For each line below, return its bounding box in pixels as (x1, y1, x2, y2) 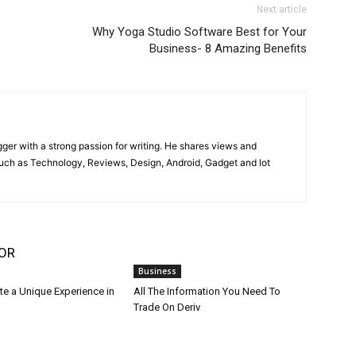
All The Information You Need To (133, 285, 281, 297)
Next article (257, 4, 307, 15)
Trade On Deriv (133, 301, 200, 313)
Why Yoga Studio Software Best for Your (92, 25, 307, 39)
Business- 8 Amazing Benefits (149, 41, 307, 56)
